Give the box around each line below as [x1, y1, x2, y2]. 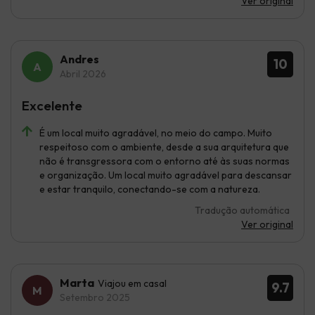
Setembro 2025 [60, 290, 130, 304]
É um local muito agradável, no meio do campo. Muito [39, 126, 272, 139]
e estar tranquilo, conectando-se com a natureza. [39, 182, 260, 195]
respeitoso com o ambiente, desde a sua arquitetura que [39, 140, 289, 153]
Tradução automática [195, 203, 290, 217]
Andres [60, 51, 99, 66]
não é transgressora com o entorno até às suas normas [39, 154, 290, 167]
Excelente [22, 96, 82, 114]
